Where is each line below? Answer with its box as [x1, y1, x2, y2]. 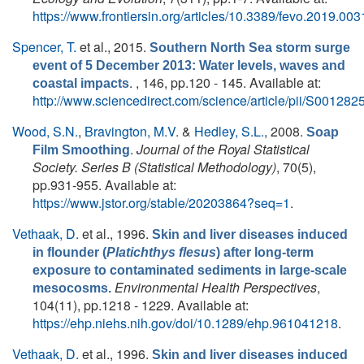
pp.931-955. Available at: [32, 175, 176, 194]
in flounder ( [32, 245, 106, 259]
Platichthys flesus [106, 245, 216, 259]
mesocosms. [32, 281, 111, 295]
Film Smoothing [32, 143, 130, 157]
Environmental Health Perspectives [115, 278, 317, 297]
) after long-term [216, 245, 314, 259]
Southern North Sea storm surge [149, 41, 350, 54]
